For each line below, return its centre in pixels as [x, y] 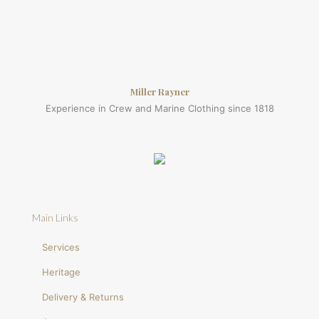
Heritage [62, 272]
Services [61, 247]
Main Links [55, 217]
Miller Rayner [159, 91]
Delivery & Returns [83, 297]
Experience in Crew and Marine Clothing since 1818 [159, 108]
